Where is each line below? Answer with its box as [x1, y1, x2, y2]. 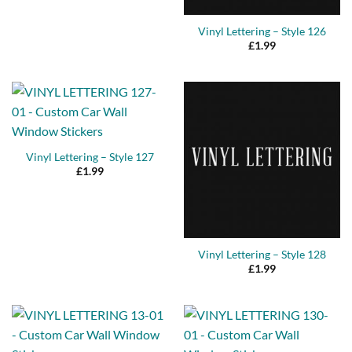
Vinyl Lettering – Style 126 [198, 24, 326, 38]
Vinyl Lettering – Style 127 [26, 150, 154, 163]
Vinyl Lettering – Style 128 [198, 248, 326, 261]
